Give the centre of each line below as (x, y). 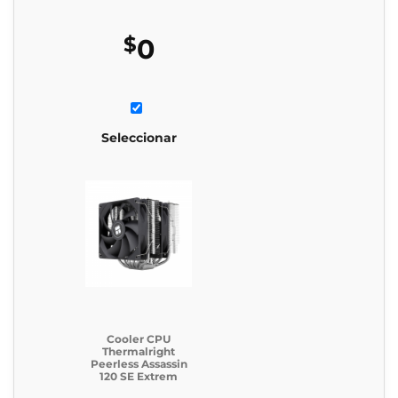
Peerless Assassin (139, 363)
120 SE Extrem (139, 376)
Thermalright (139, 351)
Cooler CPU (139, 338)
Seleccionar (139, 137)
